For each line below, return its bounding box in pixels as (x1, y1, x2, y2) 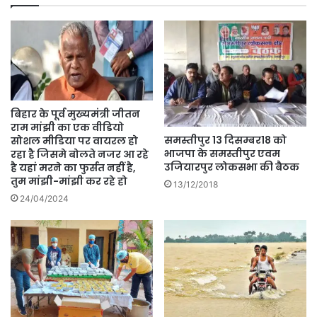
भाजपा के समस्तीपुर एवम (164, 146, 280, 161)
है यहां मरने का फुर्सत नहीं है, (11, 161, 136, 175)
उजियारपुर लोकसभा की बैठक (164, 160, 299, 175)
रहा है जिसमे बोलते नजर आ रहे (11, 147, 149, 161)
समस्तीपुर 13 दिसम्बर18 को (164, 133, 287, 148)
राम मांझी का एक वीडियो (11, 120, 124, 134)
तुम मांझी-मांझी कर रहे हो (11, 174, 127, 188)
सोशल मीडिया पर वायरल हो (11, 134, 138, 148)
